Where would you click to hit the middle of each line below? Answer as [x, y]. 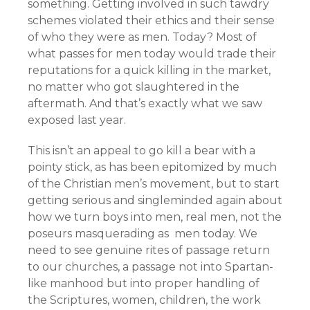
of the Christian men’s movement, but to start [154, 184]
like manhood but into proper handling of [145, 283]
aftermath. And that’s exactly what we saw [145, 103]
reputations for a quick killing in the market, [149, 70]
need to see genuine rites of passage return [149, 250]
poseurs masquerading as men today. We [143, 234]
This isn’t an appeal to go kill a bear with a [142, 151]
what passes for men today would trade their [152, 54]
